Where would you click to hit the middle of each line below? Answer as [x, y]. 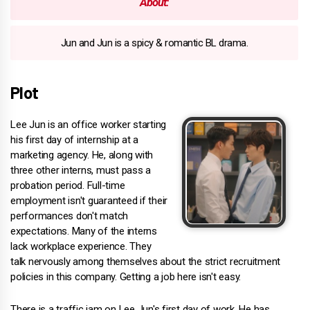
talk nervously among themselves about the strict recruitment [145, 262]
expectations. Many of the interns [84, 231]
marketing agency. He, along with [82, 155]
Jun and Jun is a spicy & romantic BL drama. [154, 43]
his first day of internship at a [74, 140]
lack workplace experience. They [81, 246]
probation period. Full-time [68, 185]
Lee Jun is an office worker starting [88, 125]
